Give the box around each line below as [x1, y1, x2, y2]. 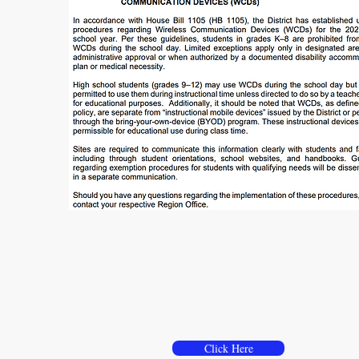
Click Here [204, 341, 253, 356]
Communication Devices [151, 316, 306, 336]
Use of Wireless [179, 295, 278, 315]
